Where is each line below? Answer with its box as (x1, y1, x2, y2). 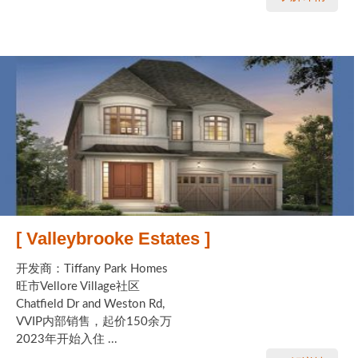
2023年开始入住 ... (16, 332, 117, 345)
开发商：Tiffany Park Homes (16, 262, 168, 275)
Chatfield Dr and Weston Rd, (16, 297, 165, 310)
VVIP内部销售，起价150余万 (16, 315, 172, 328)
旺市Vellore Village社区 (16, 280, 140, 292)
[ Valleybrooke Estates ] (16, 228, 210, 249)
